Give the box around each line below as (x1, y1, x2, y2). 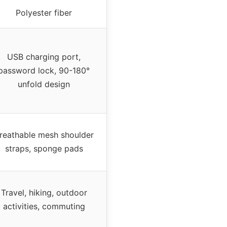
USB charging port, (7, 51, 81, 62)
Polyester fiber (16, 7, 72, 18)
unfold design (18, 79, 70, 89)
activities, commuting (3, 201, 85, 211)
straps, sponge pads (5, 143, 83, 154)
